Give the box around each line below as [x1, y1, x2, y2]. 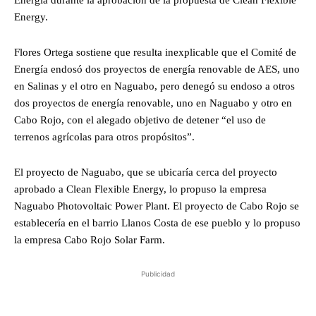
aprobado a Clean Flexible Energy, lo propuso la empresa [14, 183, 267, 195]
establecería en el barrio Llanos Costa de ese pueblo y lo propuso [14, 217, 300, 229]
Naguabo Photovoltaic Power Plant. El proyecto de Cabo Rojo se [14, 200, 299, 212]
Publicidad [141, 269, 175, 278]
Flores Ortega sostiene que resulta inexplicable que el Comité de [14, 46, 296, 58]
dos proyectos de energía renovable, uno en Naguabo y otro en [14, 97, 292, 109]
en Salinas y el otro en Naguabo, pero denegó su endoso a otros [14, 80, 295, 92]
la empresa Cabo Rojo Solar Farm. [14, 233, 165, 245]
